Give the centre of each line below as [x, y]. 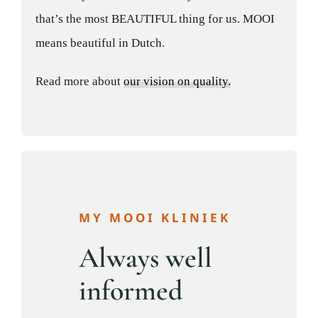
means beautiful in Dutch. [100, 43]
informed [131, 291]
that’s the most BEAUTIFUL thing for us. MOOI [155, 19]
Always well [146, 258]
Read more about [80, 82]
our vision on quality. [177, 82]
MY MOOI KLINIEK [155, 217]
